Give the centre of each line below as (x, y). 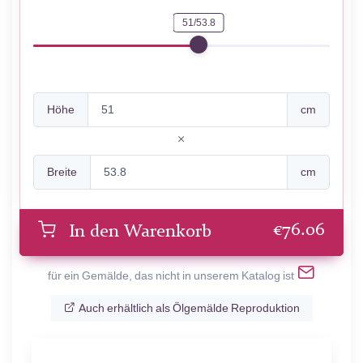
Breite (62, 173)
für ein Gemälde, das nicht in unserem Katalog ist (171, 275)
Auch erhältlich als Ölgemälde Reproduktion (189, 308)
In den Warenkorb (140, 233)
